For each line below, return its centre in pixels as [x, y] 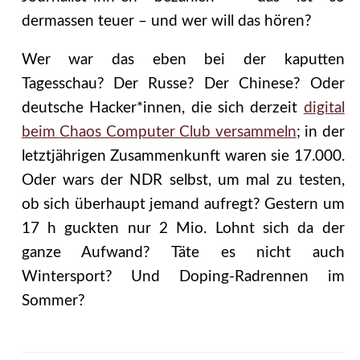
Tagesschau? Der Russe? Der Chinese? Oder [183, 84]
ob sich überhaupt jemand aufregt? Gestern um [183, 205]
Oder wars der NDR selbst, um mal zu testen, [183, 181]
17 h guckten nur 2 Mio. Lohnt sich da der [183, 229]
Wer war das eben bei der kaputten [183, 60]
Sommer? [53, 301]
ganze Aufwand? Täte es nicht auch [183, 253]
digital [324, 108]
